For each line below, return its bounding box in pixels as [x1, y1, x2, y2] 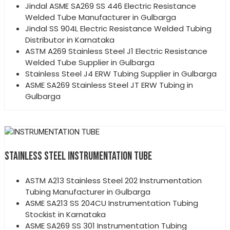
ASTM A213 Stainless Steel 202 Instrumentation [25, 175, 202, 186]
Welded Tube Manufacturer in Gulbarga [25, 11, 176, 23]
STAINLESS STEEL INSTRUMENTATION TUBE [5, 149, 152, 163]
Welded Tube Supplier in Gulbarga [25, 56, 155, 68]
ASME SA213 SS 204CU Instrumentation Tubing [25, 197, 198, 208]
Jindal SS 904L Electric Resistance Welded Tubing [25, 23, 212, 34]
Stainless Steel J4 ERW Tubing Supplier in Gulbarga [25, 68, 217, 79]
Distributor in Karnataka [25, 34, 114, 45]
